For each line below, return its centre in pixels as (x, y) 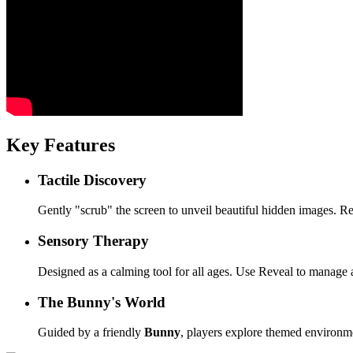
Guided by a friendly (91, 333)
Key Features (61, 145)
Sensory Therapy (93, 241)
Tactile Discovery (92, 180)
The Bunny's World (102, 302)
